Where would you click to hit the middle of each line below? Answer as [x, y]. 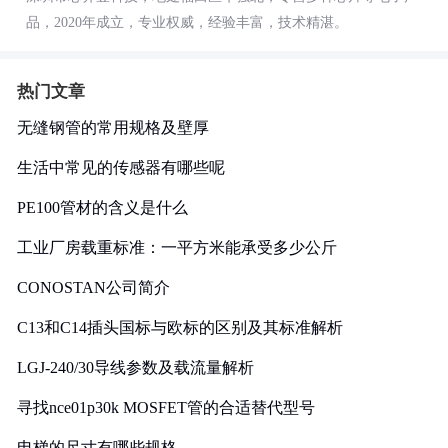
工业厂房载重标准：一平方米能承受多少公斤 [177, 247]
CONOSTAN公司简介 [93, 287]
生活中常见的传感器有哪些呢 [121, 167]
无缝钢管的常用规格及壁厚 [113, 127]
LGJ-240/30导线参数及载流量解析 [135, 367]
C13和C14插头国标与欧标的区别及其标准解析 [180, 327]
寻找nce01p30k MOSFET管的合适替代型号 [166, 407]
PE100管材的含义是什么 [102, 207]
